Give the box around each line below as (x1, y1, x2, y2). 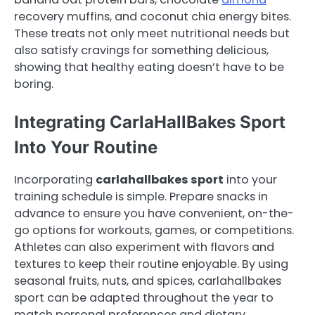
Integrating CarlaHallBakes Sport (14, 112, 285, 133)
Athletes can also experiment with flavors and (14, 239, 274, 256)
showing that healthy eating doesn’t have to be (14, 59, 284, 76)
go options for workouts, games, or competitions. (14, 222, 294, 239)
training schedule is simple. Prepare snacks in (14, 188, 268, 205)
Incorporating (14, 172, 96, 188)
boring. (14, 76, 53, 93)
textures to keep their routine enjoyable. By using (14, 256, 288, 273)
